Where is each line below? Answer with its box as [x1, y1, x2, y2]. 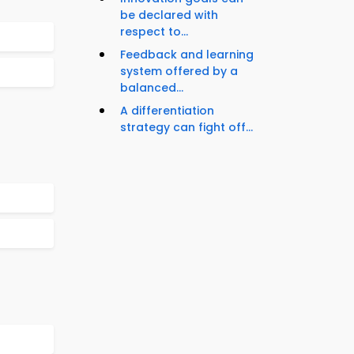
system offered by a [120, 63, 238, 80]
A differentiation [120, 103, 214, 119]
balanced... [120, 80, 183, 96]
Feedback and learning [120, 47, 254, 63]
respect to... [120, 24, 188, 40]
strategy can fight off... [120, 119, 253, 136]
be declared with [120, 7, 218, 24]
